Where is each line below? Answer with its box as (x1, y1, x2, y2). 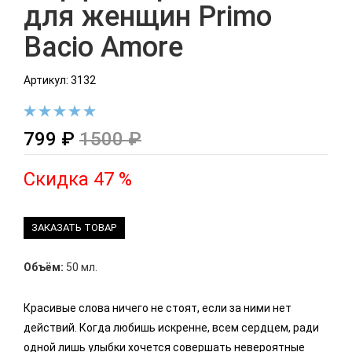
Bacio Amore (24, 30, 183, 64)
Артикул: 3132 (24, 73, 96, 86)
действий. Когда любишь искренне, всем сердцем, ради (24, 321, 319, 335)
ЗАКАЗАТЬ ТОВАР (31, 222, 117, 234)
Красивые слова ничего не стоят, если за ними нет (24, 302, 291, 315)
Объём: (24, 261, 64, 274)
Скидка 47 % (24, 168, 132, 191)
